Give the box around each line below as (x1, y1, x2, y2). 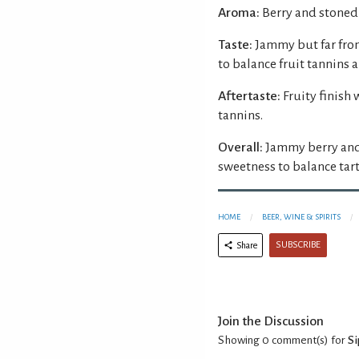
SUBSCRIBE (276, 239, 321, 250)
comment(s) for (269, 333, 348, 346)
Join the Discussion (218, 313, 324, 329)
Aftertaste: (218, 88, 280, 103)
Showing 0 (218, 333, 269, 346)
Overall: (218, 139, 263, 155)
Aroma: (218, 5, 260, 20)
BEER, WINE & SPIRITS (262, 212, 341, 221)
